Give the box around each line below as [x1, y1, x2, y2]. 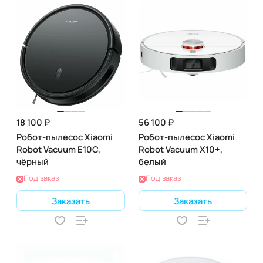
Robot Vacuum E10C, [16, 143, 100, 155]
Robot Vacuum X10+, [139, 143, 222, 155]
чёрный [16, 156, 49, 167]
